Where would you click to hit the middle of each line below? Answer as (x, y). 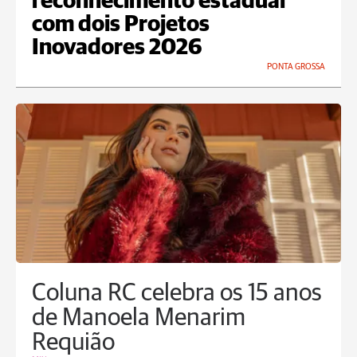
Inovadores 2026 (117, 48)
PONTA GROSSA (296, 67)
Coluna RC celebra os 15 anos (177, 294)
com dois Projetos (121, 25)
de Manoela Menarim (139, 319)
